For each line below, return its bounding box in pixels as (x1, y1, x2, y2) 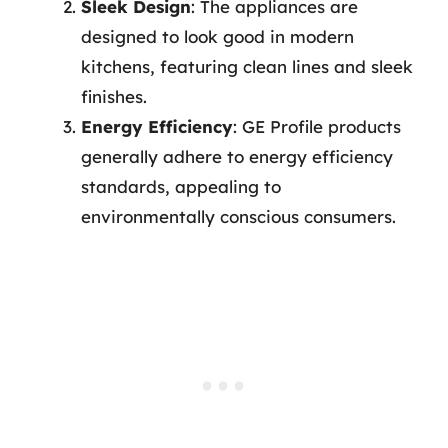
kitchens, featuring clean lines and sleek (81, 56, 413, 77)
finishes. (81, 86, 147, 107)
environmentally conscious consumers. (81, 206, 396, 227)
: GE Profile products (233, 116, 401, 137)
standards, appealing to (81, 176, 281, 197)
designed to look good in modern (81, 26, 354, 47)
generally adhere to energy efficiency (81, 146, 393, 167)
